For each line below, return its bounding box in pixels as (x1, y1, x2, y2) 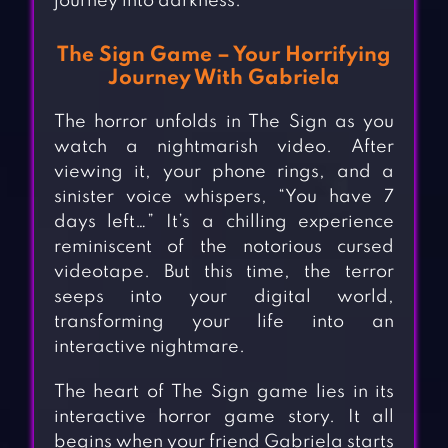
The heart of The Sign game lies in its (53, 383, 395, 402)
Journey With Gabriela (107, 68, 340, 90)
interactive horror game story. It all (53, 408, 395, 427)
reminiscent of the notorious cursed (53, 238, 395, 257)
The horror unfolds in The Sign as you (53, 113, 395, 132)
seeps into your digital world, (53, 288, 395, 307)
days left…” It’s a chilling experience (53, 213, 395, 232)
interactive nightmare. (53, 338, 245, 357)
